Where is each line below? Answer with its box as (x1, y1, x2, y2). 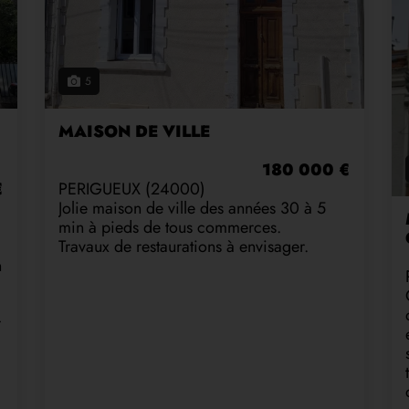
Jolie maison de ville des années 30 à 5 (58, 196, 326, 221)
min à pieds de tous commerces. (58, 215, 281, 240)
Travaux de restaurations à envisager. (58, 235, 309, 259)
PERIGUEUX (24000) (58, 177, 205, 202)
